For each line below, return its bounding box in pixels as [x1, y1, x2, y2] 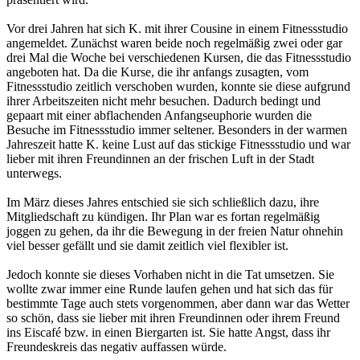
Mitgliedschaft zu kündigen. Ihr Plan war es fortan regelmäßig [6, 209, 320, 223]
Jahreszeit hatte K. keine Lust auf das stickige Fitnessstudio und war [6, 137, 350, 151]
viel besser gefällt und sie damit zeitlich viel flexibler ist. [6, 238, 288, 252]
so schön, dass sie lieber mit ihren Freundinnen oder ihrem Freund [6, 310, 340, 325]
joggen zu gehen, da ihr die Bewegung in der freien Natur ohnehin [6, 223, 343, 238]
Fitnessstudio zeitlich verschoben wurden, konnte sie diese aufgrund [6, 79, 350, 93]
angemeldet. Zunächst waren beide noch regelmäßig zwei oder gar [6, 35, 342, 50]
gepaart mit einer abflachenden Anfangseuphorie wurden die [6, 108, 312, 122]
